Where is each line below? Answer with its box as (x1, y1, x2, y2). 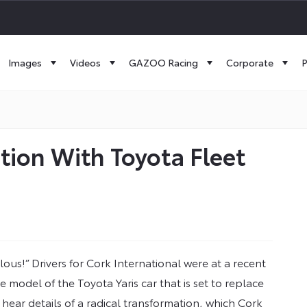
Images (8, 56, 42, 69)
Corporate (226, 56, 273, 69)
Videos (70, 56, 101, 69)
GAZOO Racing (129, 56, 198, 69)
